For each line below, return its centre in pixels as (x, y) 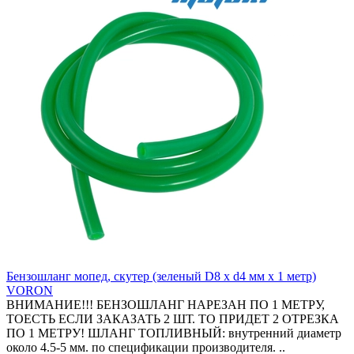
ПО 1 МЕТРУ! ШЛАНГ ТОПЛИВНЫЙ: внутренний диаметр (174, 333)
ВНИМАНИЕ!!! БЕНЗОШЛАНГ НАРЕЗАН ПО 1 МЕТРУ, (166, 304)
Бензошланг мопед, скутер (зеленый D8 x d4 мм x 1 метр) (161, 276)
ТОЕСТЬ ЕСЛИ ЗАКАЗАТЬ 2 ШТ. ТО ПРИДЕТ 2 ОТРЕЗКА (173, 318)
